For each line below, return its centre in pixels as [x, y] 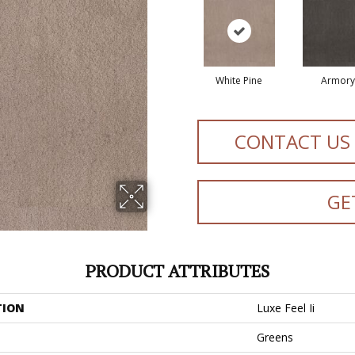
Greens [275, 337]
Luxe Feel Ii [286, 307]
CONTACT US [293, 141]
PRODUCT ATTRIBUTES [177, 270]
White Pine [239, 80]
